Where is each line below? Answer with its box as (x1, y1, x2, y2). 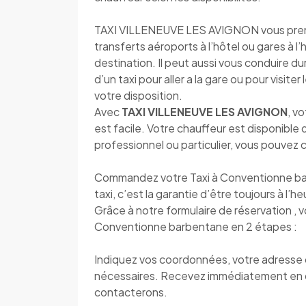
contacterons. (94, 285, 167, 299)
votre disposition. (94, 88, 182, 102)
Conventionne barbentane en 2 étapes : (94, 219, 297, 234)
